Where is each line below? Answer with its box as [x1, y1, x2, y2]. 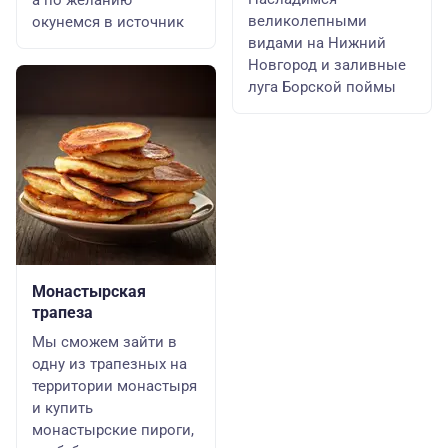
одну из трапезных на [32, 355, 187, 373]
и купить [32, 399, 93, 417]
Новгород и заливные [248, 56, 406, 74]
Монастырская [32, 282, 146, 301]
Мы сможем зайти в [32, 333, 177, 351]
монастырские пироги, [32, 421, 194, 439]
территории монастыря [32, 377, 197, 395]
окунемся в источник [32, 13, 184, 31]
